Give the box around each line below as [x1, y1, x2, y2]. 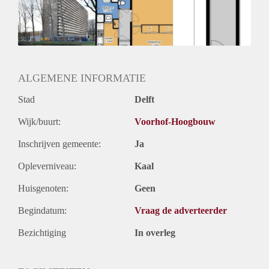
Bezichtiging [18, 228, 66, 238]
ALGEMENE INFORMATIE [18, 72, 146, 85]
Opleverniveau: [18, 161, 76, 172]
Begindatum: [18, 205, 67, 216]
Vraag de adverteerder [134, 205, 227, 216]
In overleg [134, 228, 175, 238]
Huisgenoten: [18, 183, 68, 194]
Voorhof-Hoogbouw [134, 116, 216, 127]
